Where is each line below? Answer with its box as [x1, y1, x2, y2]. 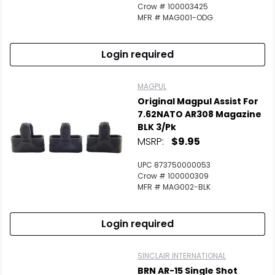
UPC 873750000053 [137, 160, 211, 170]
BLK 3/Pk [137, 121, 176, 133]
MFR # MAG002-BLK [137, 182, 211, 192]
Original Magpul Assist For [137, 95, 258, 107]
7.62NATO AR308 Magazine [137, 108, 261, 120]
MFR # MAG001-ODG [137, 12, 213, 23]
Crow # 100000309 [137, 171, 209, 181]
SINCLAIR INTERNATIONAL [137, 250, 226, 261]
